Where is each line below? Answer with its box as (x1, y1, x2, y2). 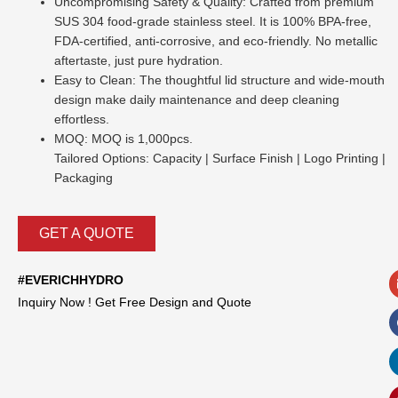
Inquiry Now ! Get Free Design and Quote (18, 294, 251, 309)
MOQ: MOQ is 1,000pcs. (54, 132, 194, 146)
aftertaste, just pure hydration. (54, 54, 224, 68)
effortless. (54, 113, 110, 126)
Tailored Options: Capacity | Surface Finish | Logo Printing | (54, 152, 386, 165)
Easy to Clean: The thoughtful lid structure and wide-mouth (54, 74, 386, 87)
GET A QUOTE (39, 225, 134, 241)
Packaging (54, 171, 114, 185)
